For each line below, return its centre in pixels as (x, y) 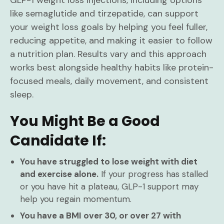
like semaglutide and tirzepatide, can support (104, 13)
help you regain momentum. (76, 199)
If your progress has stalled (153, 174)
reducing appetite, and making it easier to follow (111, 40)
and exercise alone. (59, 174)
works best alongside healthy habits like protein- (112, 67)
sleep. (22, 94)
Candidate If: (58, 141)
